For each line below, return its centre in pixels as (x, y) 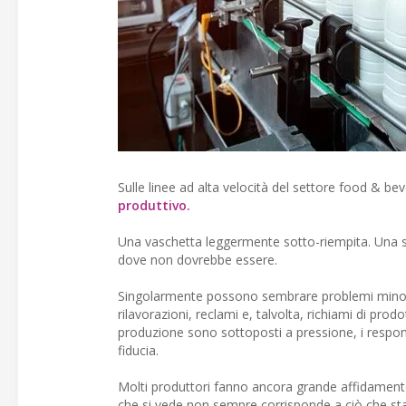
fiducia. (138, 350)
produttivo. (154, 205)
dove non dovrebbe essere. (198, 260)
